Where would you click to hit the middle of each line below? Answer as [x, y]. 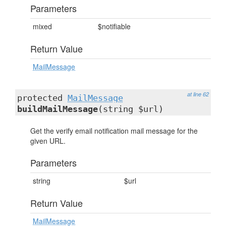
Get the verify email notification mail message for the [114, 131]
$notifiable [114, 26]
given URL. [48, 141]
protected [42, 98]
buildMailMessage [58, 109]
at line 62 [198, 94]
